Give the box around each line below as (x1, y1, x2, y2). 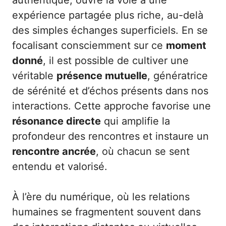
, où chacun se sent (96, 145, 190, 157)
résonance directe (12, 115, 101, 127)
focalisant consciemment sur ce (12, 39, 166, 51)
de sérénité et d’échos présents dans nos (12, 85, 208, 97)
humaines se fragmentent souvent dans (12, 206, 201, 218)
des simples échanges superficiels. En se (12, 24, 208, 36)
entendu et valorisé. (12, 160, 107, 173)
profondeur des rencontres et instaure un (12, 130, 209, 142)
